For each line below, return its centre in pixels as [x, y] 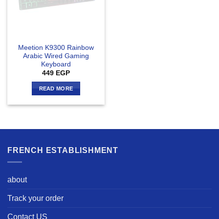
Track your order [35, 198]
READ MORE [56, 88]
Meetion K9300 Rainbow [56, 47]
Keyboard [56, 64]
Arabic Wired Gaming [56, 56]
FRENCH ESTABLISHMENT [63, 150]
